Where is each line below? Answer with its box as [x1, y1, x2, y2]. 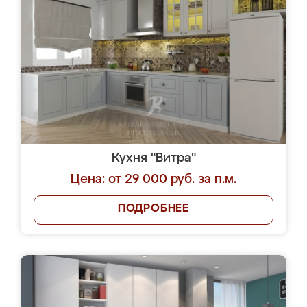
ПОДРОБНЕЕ [117, 204, 190, 214]
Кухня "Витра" [111, 152, 196, 164]
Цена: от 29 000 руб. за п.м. [71, 173, 236, 186]
